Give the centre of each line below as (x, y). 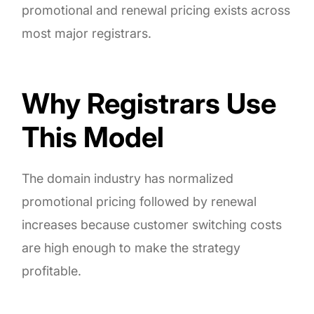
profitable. (52, 271)
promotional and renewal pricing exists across (156, 10)
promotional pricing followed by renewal (139, 201)
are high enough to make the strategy (131, 247)
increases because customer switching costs (152, 224)
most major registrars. (87, 33)
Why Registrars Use (149, 103)
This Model (93, 137)
